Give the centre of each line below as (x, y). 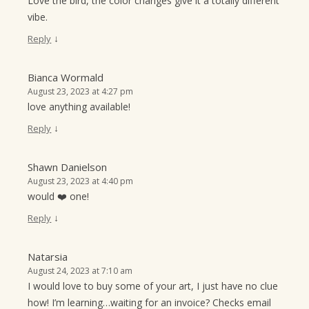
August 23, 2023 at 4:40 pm (81, 181)
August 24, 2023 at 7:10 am (80, 271)
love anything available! (79, 107)
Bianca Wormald (66, 78)
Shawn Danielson (68, 167)
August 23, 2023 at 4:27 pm (81, 92)
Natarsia (48, 257)
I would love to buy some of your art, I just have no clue (153, 286)
